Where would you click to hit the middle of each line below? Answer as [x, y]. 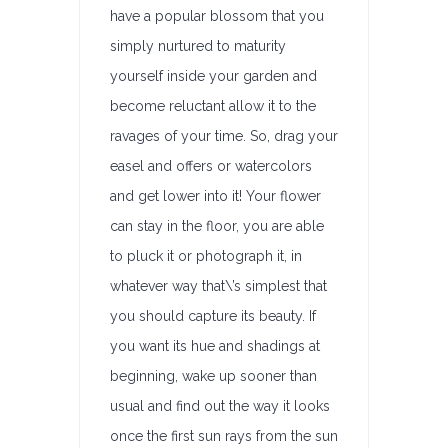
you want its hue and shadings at [215, 346]
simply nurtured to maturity [198, 46]
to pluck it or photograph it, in [206, 256]
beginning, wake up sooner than [213, 376]
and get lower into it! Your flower [215, 196]
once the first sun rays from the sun [224, 436]
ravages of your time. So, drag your [224, 136]
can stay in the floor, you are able [217, 226]
